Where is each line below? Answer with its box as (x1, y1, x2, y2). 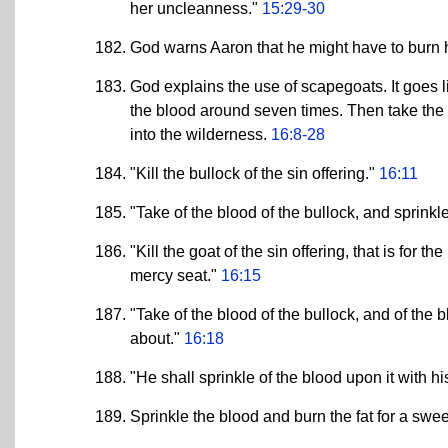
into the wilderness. (130, 125, 271, 143)
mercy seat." (130, 266, 221, 284)
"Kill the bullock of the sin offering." (130, 164, 379, 182)
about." (130, 329, 184, 347)
